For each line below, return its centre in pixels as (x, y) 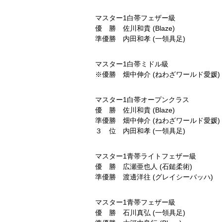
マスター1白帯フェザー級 (135, 18)
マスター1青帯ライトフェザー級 (146, 156)
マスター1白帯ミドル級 (132, 64)
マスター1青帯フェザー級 (135, 202)
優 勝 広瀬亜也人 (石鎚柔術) (144, 166)
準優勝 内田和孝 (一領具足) (140, 39)
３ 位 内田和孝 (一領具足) (140, 131)
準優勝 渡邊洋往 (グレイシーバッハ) (154, 177)
